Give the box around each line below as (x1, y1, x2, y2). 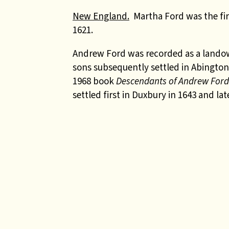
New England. (73, 10, 129, 22)
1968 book (73, 75, 116, 87)
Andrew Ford (73, 47, 128, 60)
